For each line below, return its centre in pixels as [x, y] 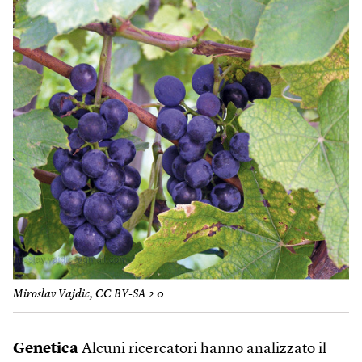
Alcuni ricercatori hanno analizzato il [202, 349]
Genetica [46, 349]
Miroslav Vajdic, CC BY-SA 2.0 [88, 295]
